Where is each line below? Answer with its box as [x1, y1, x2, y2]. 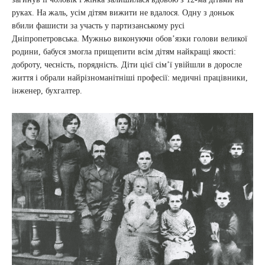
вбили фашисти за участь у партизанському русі [12, 21, 185, 31]
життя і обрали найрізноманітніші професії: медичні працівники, [12, 73, 248, 83]
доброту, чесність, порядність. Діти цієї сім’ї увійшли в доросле [12, 60, 242, 70]
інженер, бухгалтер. [12, 86, 82, 96]
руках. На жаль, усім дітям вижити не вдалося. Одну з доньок [12, 8, 234, 18]
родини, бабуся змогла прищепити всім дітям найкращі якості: [12, 47, 236, 57]
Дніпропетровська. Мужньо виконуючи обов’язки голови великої [12, 34, 247, 44]
